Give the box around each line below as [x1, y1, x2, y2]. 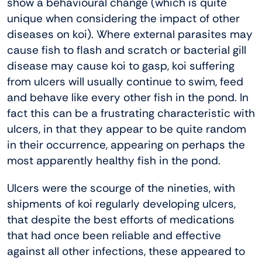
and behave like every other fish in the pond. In [7, 89, 249, 105]
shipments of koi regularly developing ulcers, [7, 196, 236, 211]
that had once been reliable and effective [7, 227, 221, 243]
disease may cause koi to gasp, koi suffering [7, 58, 235, 73]
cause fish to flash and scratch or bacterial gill [7, 42, 246, 57]
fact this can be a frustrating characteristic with [7, 105, 255, 120]
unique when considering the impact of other [7, 11, 240, 26]
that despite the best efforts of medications [7, 212, 235, 227]
